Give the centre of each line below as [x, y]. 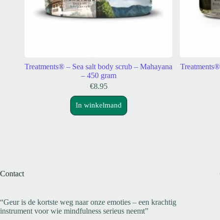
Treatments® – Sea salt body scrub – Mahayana [99, 66]
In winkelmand [98, 105]
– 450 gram [98, 75]
